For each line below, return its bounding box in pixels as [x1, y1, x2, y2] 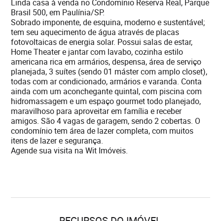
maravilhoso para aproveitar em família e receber [11, 106, 182, 116]
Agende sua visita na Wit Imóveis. [11, 145, 128, 156]
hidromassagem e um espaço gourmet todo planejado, [11, 96, 201, 107]
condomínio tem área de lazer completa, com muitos [11, 125, 194, 136]
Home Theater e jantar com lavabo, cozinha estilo [11, 46, 184, 57]
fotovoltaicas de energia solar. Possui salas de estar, [11, 37, 193, 47]
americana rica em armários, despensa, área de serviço [11, 56, 202, 67]
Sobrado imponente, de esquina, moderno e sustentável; [11, 17, 205, 28]
